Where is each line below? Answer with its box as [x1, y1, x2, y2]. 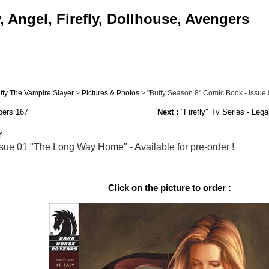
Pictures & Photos [81, 89, 139, 97]
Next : [157, 107, 178, 117]
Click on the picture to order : [107, 183, 231, 193]
